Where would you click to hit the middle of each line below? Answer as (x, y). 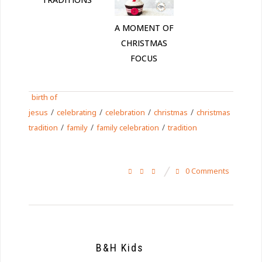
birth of (44, 97)
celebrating (77, 112)
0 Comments (206, 170)
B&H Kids (120, 247)
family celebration (128, 127)
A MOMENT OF (144, 27)
